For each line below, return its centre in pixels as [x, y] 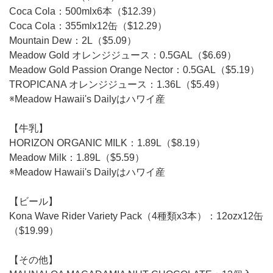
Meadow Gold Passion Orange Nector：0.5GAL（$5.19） [134, 69]
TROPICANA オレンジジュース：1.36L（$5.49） [117, 84]
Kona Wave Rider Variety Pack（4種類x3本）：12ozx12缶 [136, 216]
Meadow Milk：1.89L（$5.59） [77, 157]
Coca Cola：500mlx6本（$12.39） [85, 11]
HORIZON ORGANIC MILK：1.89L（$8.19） [107, 143]
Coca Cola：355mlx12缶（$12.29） [88, 26]
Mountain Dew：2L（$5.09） [73, 40]
